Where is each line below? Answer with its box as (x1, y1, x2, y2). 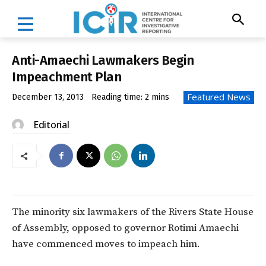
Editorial (33, 118, 69, 132)
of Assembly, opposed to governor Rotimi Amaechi (12, 221, 239, 235)
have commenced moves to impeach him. (12, 237, 200, 251)
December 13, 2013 (12, 92, 84, 103)
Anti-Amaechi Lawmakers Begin (12, 52, 194, 68)
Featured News (187, 91, 251, 103)
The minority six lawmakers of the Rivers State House (12, 205, 254, 219)
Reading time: (91, 92, 145, 103)
